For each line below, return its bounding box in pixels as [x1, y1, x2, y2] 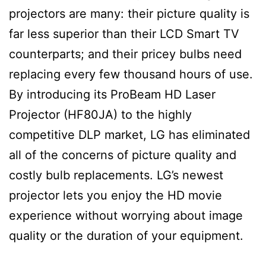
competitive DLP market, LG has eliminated [9, 127, 250, 142]
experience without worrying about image [9, 208, 243, 223]
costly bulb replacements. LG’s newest [9, 167, 223, 182]
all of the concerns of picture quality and [9, 147, 236, 162]
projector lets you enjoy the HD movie [9, 188, 222, 202]
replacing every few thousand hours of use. [9, 66, 253, 81]
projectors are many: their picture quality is [9, 6, 249, 21]
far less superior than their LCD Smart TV [9, 26, 239, 41]
